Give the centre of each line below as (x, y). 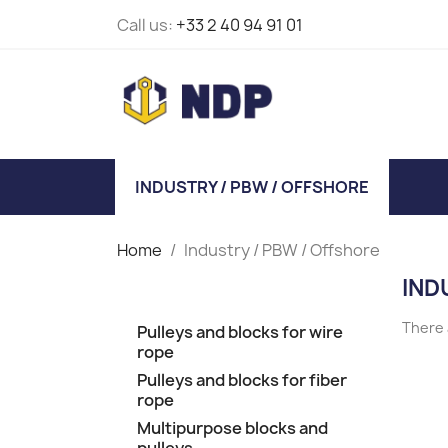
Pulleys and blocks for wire (240, 332)
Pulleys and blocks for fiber (242, 380)
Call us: (146, 25)
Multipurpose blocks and (232, 428)
